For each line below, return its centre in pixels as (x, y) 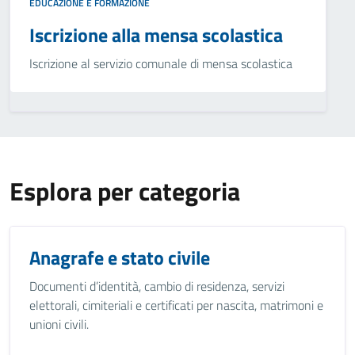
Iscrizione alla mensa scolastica (156, 35)
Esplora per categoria (125, 191)
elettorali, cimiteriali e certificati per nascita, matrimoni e (176, 305)
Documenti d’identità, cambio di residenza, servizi (157, 286)
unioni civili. (59, 324)
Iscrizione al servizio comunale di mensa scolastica (161, 63)
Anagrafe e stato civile (120, 258)
